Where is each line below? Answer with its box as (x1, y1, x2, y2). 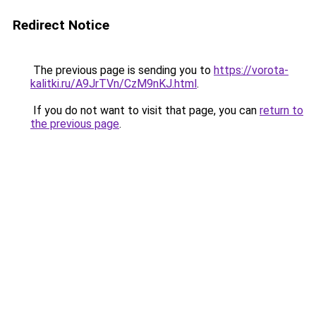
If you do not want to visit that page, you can (30, 104, 260, 117)
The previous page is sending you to (30, 63, 214, 77)
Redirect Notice (13, 17, 109, 33)
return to (260, 104, 303, 117)
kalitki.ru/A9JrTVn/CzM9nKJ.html (30, 77, 197, 90)
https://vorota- (214, 63, 288, 77)
